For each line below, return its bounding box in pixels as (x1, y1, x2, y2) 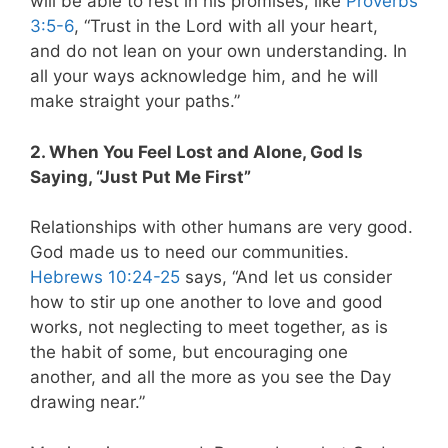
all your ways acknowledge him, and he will (30, 66, 378, 87)
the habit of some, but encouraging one (30, 342, 348, 363)
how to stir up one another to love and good (30, 292, 383, 313)
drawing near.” (30, 392, 145, 413)
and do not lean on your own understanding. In (30, 41, 407, 62)
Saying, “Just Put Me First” (30, 166, 251, 187)
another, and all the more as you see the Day (30, 367, 391, 388)
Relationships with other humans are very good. (30, 217, 413, 238)
